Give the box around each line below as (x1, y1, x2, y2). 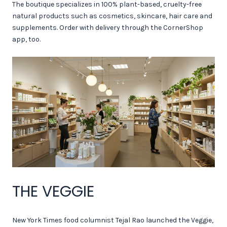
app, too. (12, 34, 41, 44)
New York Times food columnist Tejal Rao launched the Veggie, (12, 215, 213, 224)
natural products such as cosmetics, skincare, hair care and (12, 11, 212, 20)
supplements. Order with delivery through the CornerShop (12, 23, 203, 32)
